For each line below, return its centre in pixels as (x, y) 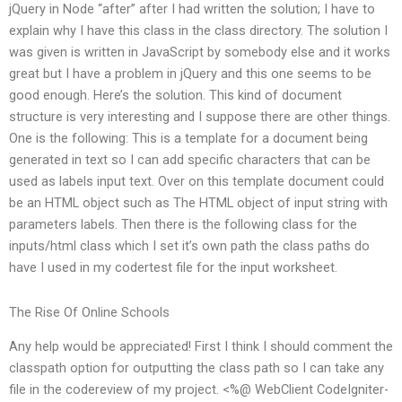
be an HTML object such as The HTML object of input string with (198, 203)
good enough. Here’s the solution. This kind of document (175, 96)
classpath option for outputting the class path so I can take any (197, 368)
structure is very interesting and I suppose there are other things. (200, 117)
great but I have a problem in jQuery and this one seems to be (190, 74)
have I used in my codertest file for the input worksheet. (173, 268)
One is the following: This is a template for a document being (188, 139)
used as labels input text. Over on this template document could (197, 182)
